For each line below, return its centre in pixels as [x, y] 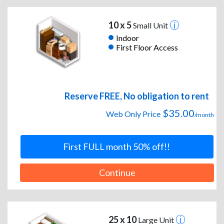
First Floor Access [147, 47]
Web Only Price [133, 114]
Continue [117, 173]
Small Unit [150, 25]
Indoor [127, 37]
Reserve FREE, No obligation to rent [137, 96]
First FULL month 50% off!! [116, 147]
